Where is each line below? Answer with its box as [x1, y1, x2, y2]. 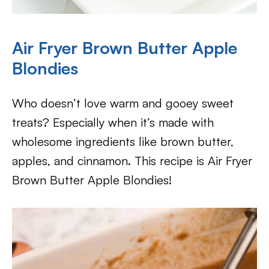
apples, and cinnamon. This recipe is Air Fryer [12, 153, 252, 168]
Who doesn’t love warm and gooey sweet [12, 95, 234, 110]
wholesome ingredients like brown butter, [12, 133, 234, 149]
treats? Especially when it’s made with [12, 114, 214, 130]
